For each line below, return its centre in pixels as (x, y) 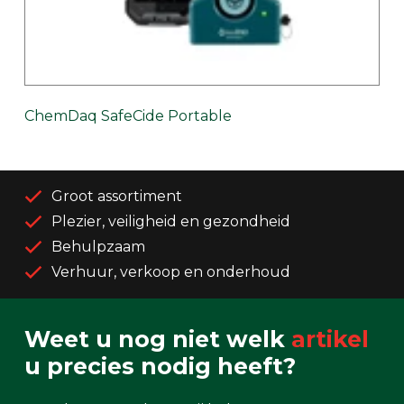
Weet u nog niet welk (158, 340)
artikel (330, 340)
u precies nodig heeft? (160, 367)
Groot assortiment (117, 197)
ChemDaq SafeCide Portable (128, 116)
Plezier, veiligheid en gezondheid (171, 222)
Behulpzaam (98, 247)
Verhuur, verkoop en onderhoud (171, 272)
